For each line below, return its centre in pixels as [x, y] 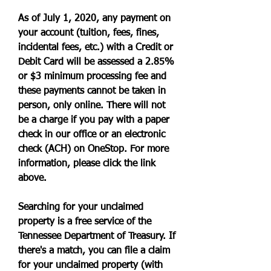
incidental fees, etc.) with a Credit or [96, 48]
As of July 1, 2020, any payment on [94, 19]
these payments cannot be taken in [92, 91]
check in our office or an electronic [92, 135]
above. [32, 178]
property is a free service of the [85, 222]
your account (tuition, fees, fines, [89, 33]
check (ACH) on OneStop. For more [93, 149]
